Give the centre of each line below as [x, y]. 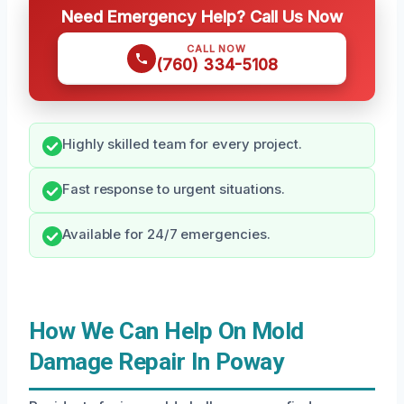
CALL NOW [216, 49]
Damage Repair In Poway [156, 362]
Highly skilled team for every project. [182, 145]
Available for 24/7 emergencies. [166, 235]
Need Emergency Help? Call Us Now [202, 17]
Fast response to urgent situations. [174, 190]
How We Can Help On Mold [166, 331]
